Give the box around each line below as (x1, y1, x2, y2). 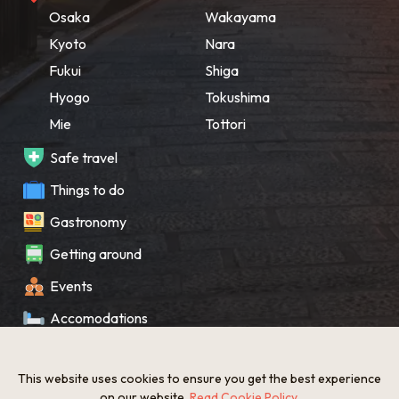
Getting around (50, 244, 142, 263)
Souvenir (50, 340, 103, 359)
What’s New (50, 372, 125, 391)
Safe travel (50, 148, 118, 167)
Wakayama (204, 7, 276, 26)
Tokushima (204, 87, 270, 106)
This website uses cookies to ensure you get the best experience (18, 370, 381, 387)
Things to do (50, 180, 125, 199)
